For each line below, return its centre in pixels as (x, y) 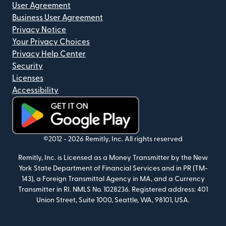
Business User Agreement (58, 18)
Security (27, 66)
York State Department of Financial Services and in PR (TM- (113, 169)
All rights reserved (154, 139)
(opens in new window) (54, 140)
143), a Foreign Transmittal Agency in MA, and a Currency (113, 179)
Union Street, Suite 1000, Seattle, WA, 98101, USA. (113, 201)
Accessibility (35, 91)
